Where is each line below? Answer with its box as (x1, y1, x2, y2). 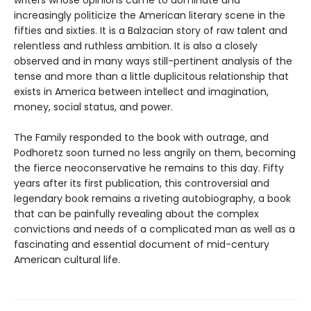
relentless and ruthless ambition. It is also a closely (14, 38, 258, 53)
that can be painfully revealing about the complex (14, 206, 259, 221)
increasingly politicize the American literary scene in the (14, 8, 285, 22)
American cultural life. (14, 252, 120, 267)
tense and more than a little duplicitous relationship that (14, 69, 289, 83)
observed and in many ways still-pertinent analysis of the (14, 53, 292, 68)
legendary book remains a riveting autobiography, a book (14, 191, 291, 205)
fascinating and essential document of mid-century (14, 237, 269, 251)
